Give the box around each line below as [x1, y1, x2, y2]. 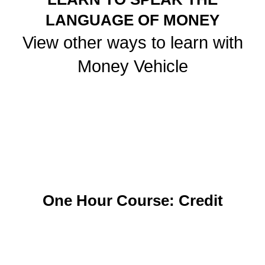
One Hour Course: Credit [42, 192, 223, 209]
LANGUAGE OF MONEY [46, 12, 219, 29]
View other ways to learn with [22, 33, 243, 53]
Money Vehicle [77, 57, 188, 76]
